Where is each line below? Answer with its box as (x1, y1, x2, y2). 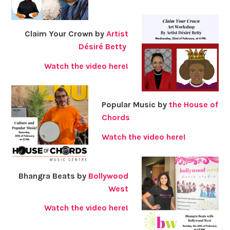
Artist (106, 28, 129, 39)
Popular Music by (101, 100, 169, 110)
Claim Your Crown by (25, 28, 107, 39)
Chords (101, 112, 130, 123)
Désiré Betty (79, 41, 127, 51)
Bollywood (88, 170, 129, 181)
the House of (168, 100, 218, 110)
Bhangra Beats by (18, 170, 89, 181)
